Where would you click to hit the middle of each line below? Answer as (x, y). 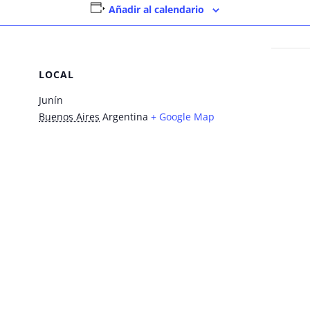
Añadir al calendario (156, 9)
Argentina (125, 117)
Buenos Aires (69, 117)
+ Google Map (183, 117)
